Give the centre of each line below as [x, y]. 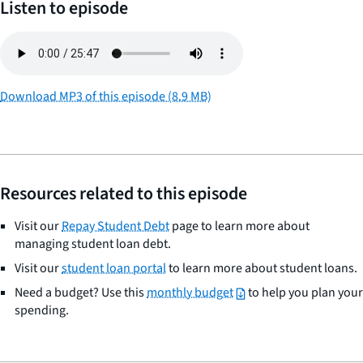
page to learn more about [239, 226]
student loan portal [114, 268]
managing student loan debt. [93, 244]
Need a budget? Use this [81, 293]
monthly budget [190, 293]
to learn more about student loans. [262, 268]
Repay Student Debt [115, 226]
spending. [42, 310]
